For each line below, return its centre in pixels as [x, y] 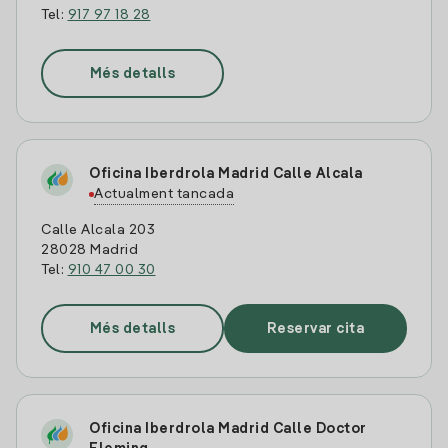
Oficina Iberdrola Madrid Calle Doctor [228, 429]
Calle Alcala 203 [98, 230]
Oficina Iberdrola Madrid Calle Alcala [226, 174]
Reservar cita [315, 328]
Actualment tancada [164, 194]
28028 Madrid [89, 250]
